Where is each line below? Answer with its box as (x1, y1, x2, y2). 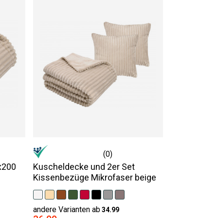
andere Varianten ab (33, 205, 100, 214)
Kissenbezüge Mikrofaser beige (33, 172, 156, 182)
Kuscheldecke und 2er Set (33, 162, 135, 172)
